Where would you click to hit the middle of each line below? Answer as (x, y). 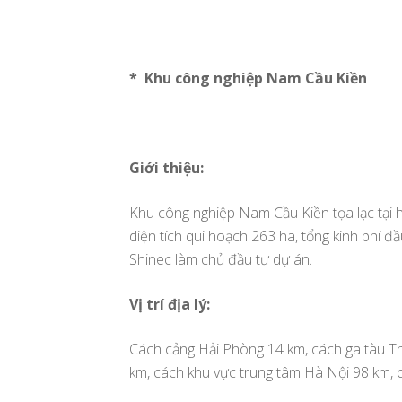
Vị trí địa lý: (170, 304)
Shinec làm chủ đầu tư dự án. (221, 259)
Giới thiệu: (166, 167)
